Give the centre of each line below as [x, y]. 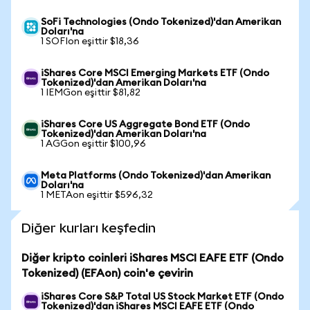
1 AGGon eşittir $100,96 [93, 144]
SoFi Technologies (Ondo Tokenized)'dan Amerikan [161, 22]
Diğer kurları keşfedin [89, 228]
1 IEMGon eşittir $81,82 [91, 93]
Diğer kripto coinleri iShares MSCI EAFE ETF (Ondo [153, 258]
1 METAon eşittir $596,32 [97, 195]
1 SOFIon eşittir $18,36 [90, 42]
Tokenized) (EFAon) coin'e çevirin [107, 273]
